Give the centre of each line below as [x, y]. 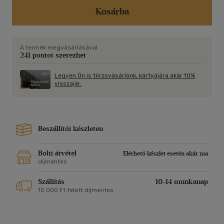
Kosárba [112, 12]
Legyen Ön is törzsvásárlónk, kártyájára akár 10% [125, 76]
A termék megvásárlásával [59, 48]
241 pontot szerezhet [53, 55]
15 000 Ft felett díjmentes [76, 190]
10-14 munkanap [182, 182]
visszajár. [68, 84]
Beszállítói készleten [70, 129]
